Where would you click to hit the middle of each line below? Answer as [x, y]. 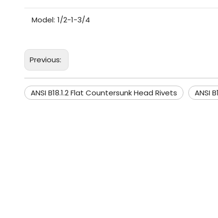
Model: [43, 20]
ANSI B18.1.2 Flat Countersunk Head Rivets [104, 93]
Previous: [46, 60]
